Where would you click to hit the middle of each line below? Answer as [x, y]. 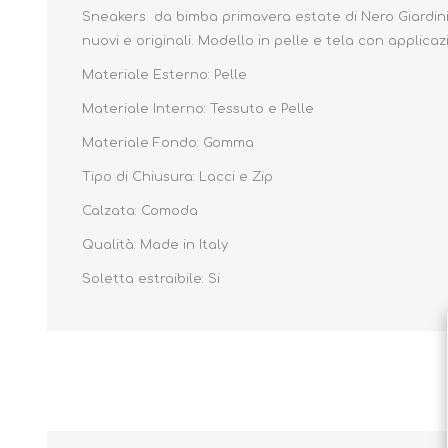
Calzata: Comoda [140, 211]
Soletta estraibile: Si [151, 279]
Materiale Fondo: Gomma [168, 143]
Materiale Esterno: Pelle [164, 75]
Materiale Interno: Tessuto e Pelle [198, 109]
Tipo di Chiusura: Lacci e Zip [177, 177]
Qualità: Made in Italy [155, 245]
